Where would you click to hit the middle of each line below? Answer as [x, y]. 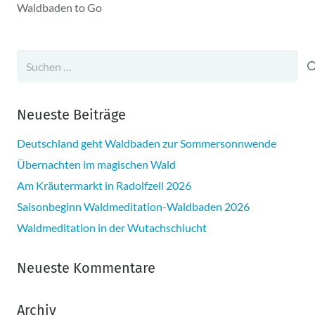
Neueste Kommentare [86, 268]
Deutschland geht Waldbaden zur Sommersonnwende [147, 143]
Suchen [34, 59]
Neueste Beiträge [71, 115]
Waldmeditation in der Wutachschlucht [112, 228]
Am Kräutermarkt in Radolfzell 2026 [104, 186]
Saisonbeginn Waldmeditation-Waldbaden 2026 [133, 207]
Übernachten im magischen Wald [96, 165]
